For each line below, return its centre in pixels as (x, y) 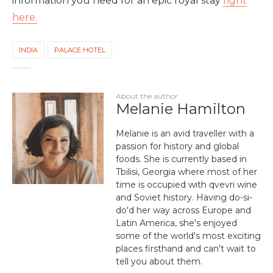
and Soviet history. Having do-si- (184, 198)
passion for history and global (177, 147)
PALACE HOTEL (80, 50)
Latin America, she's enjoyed (176, 223)
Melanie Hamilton (181, 109)
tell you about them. (159, 262)
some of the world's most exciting (188, 236)
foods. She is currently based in (181, 159)
